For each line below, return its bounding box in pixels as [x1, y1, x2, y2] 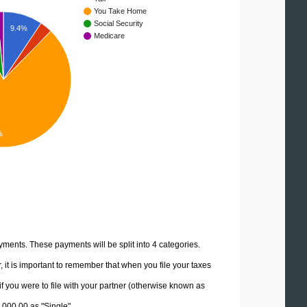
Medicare [94, 32, 125, 40]
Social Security [94, 19, 143, 28]
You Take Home [94, 7, 147, 16]
